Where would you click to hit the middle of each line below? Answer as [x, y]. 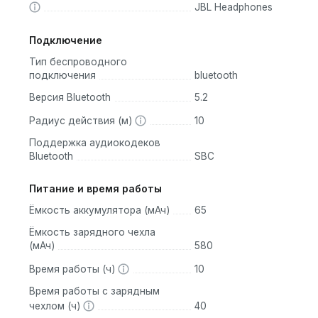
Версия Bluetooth [70, 97]
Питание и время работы [95, 189]
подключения [62, 75]
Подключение [66, 40]
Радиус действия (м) [82, 120]
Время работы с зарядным [94, 291]
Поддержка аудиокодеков [95, 142]
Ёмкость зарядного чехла [92, 232]
